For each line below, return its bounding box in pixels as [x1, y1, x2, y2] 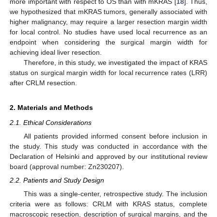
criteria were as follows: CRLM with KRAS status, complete [10, 200, 207, 208]
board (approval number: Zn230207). [10, 163, 124, 170]
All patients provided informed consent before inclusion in [23, 132, 207, 140]
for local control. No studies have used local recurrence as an [10, 28, 207, 36]
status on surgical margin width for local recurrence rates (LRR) [10, 68, 207, 77]
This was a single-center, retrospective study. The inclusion [23, 190, 207, 198]
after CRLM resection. [10, 78, 77, 87]
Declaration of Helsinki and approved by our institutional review [10, 153, 207, 160]
